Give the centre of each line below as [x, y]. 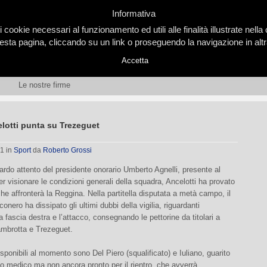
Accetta [135, 61]
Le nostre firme [44, 85]
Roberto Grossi [67, 150]
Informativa [133, 14]
